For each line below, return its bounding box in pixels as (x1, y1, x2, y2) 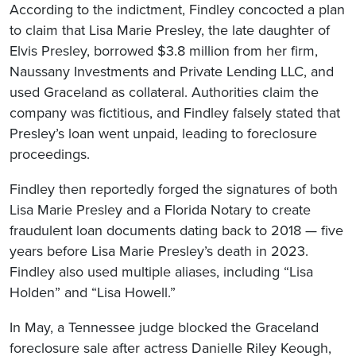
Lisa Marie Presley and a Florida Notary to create (10, 200, 311, 219)
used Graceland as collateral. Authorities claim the (10, 83, 319, 101)
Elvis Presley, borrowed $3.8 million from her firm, (10, 41, 318, 60)
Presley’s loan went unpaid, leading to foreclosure (10, 124, 317, 142)
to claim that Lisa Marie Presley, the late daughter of (10, 21, 330, 39)
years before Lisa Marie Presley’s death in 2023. (10, 242, 308, 260)
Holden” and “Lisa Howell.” (10, 283, 176, 301)
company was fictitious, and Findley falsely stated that (10, 103, 340, 122)
